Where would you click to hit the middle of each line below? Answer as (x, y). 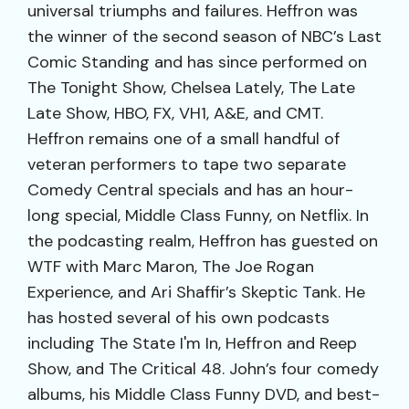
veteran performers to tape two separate (187, 164)
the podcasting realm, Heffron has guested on (203, 241)
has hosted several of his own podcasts (178, 318)
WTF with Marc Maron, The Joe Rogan (171, 267)
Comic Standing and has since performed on (197, 62)
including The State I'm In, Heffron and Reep (192, 343)
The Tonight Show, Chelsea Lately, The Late (191, 88)
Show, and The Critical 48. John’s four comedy (203, 369)
